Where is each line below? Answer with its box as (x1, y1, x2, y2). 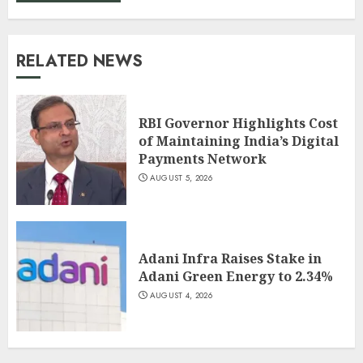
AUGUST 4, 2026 (149, 289, 212, 302)
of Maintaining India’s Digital (139, 132, 339, 151)
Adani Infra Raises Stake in (139, 250, 322, 268)
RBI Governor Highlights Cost (139, 114, 338, 133)
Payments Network (139, 150, 267, 169)
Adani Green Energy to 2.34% (139, 267, 333, 286)
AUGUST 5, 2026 (149, 172, 212, 185)
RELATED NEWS (16, 49, 143, 73)
